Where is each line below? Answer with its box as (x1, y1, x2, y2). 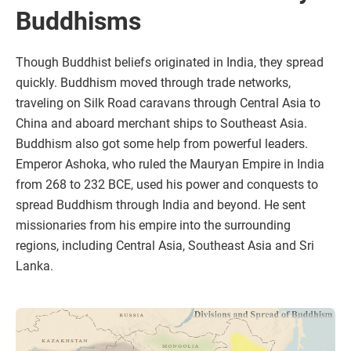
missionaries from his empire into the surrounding (16, 218, 291, 233)
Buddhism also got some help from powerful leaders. (16, 136, 308, 152)
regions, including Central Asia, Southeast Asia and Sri (16, 238, 314, 254)
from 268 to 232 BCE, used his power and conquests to (16, 177, 318, 193)
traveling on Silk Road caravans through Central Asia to (16, 96, 320, 111)
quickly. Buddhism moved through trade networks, (16, 75, 291, 91)
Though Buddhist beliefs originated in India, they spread (16, 55, 324, 71)
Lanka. (16, 259, 53, 274)
